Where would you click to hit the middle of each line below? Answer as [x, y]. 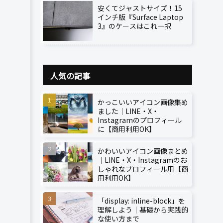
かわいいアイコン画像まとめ [143, 151]
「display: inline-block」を [141, 200]
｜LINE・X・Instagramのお [142, 160]
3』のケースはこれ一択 [134, 26]
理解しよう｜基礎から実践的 [143, 209]
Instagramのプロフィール [140, 120]
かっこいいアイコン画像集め [143, 102]
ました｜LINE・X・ [128, 111]
